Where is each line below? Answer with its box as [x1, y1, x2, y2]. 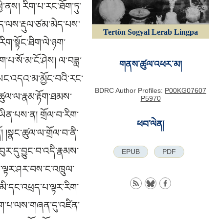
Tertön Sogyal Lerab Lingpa [103, 28, 198, 36]
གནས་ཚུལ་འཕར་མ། [119, 59, 182, 69]
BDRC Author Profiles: [95, 86, 165, 94]
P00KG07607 [165, 86, 206, 94]
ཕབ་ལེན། [137, 118, 164, 129]
